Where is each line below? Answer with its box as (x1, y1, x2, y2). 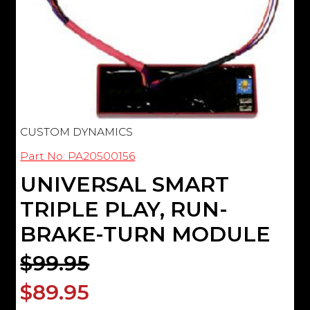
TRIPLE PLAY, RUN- (20, 196, 228, 222)
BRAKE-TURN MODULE (20, 221, 271, 247)
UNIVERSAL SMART (20, 171, 230, 197)
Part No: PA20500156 (20, 149, 136, 163)
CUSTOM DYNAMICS (20, 125, 134, 138)
